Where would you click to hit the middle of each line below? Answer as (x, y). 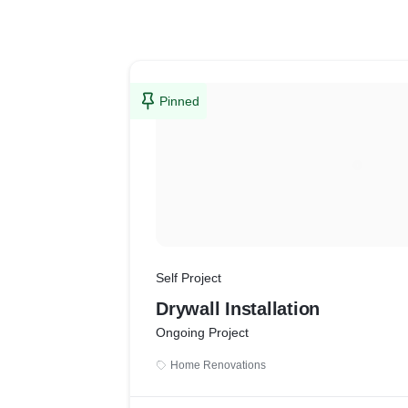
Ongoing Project (202, 332)
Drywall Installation (238, 309)
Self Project (189, 278)
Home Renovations (218, 365)
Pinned (179, 101)
